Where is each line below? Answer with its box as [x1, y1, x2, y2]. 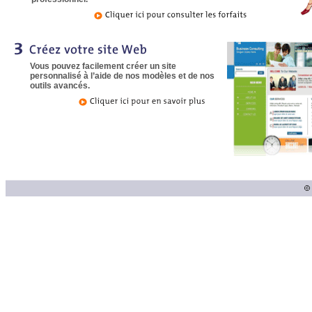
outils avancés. [30, 81, 90, 91]
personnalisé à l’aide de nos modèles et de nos [30, 71, 214, 81]
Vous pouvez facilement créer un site [30, 61, 176, 71]
